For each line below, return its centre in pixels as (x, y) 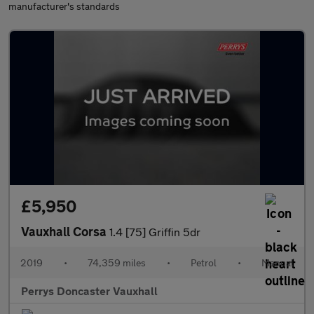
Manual (278, 262)
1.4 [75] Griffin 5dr (155, 232)
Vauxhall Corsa (65, 231)
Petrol (204, 262)
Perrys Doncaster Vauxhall (89, 291)
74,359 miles (117, 262)
